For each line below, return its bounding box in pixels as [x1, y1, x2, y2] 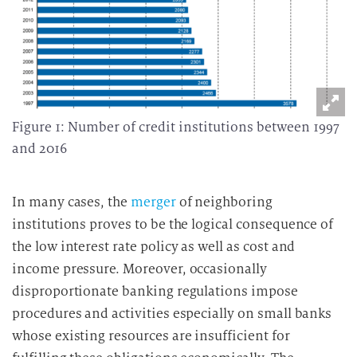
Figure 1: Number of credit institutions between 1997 [12, 119, 339, 135]
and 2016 [12, 140, 67, 157]
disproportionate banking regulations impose [12, 283, 298, 300]
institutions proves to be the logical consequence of [12, 216, 334, 233]
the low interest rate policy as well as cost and [12, 238, 296, 255]
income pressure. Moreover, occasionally [12, 261, 267, 277]
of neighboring [175, 194, 273, 210]
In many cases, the [12, 194, 131, 210]
